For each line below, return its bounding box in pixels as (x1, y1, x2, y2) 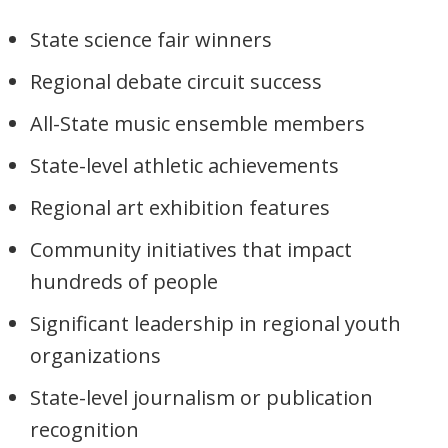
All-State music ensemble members (30, 110, 365, 138)
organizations (30, 342, 161, 370)
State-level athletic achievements (30, 152, 339, 180)
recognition (30, 416, 139, 444)
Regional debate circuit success (30, 68, 322, 96)
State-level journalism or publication (30, 384, 373, 412)
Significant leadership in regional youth (30, 310, 401, 338)
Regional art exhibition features (30, 194, 330, 222)
